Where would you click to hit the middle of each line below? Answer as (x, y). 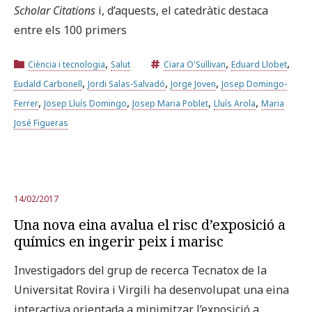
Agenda (249, 91)
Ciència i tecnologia (67, 64)
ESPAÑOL (154, 137)
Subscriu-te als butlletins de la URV (124, 91)
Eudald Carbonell (48, 84)
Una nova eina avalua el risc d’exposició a (150, 224)
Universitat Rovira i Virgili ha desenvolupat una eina (151, 289)
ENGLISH (224, 137)
